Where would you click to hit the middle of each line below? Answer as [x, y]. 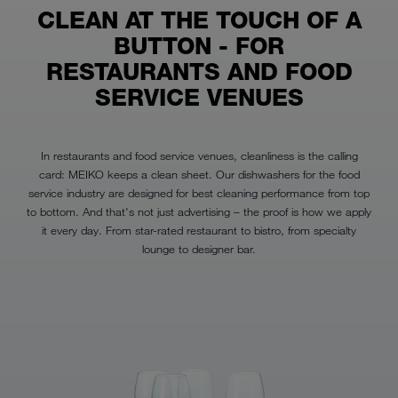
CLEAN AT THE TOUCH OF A [199, 20]
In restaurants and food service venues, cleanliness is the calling [199, 155]
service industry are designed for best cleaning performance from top [199, 192]
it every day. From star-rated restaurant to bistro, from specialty [199, 230]
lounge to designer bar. [199, 248]
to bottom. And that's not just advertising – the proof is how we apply [199, 211]
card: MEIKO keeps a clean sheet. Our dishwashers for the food [199, 174]
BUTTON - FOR [199, 46]
